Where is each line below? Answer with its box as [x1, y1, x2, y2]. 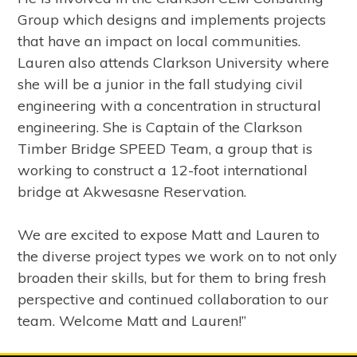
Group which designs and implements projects [18, 10, 327, 29]
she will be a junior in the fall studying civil [18, 74, 304, 93]
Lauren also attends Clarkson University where [18, 53, 330, 72]
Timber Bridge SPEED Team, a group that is [18, 139, 313, 158]
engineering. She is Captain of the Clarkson [18, 117, 303, 136]
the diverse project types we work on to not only [18, 246, 338, 265]
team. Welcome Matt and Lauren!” [18, 311, 247, 330]
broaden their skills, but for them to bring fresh [18, 268, 327, 287]
